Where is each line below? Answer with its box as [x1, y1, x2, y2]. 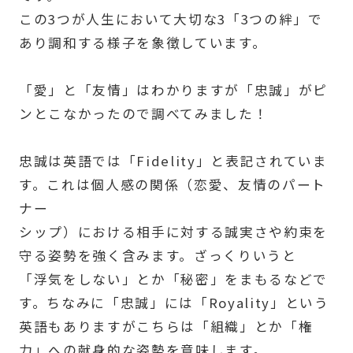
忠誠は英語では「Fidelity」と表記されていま [18, 151, 328, 171]
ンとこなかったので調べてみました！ [18, 104, 269, 124]
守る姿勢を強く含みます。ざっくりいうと [18, 246, 297, 266]
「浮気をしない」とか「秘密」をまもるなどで [18, 269, 328, 289]
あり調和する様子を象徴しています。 [18, 33, 267, 53]
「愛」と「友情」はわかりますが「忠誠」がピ [18, 80, 328, 100]
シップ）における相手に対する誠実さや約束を [18, 222, 328, 242]
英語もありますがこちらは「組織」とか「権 [18, 317, 314, 336]
